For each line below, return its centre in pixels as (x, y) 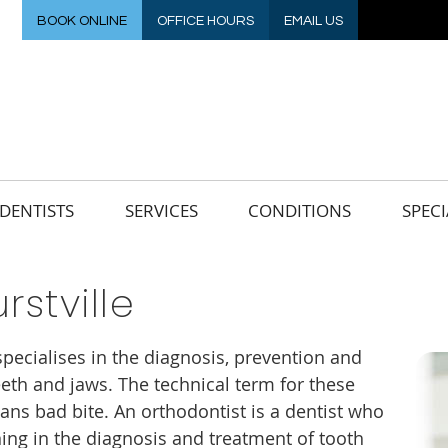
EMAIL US (313, 21)
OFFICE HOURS (205, 21)
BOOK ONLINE (82, 21)
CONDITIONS (299, 210)
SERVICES (161, 210)
